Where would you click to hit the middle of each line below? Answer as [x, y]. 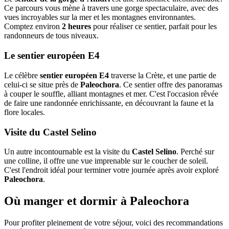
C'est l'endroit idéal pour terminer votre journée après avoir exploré [111, 170]
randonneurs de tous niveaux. [51, 36]
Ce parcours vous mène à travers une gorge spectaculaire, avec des [111, 8]
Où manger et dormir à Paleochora [97, 201]
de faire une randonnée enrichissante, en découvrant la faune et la [109, 103]
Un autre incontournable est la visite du [68, 152]
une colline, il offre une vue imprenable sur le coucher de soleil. [106, 161]
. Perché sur [195, 152]
